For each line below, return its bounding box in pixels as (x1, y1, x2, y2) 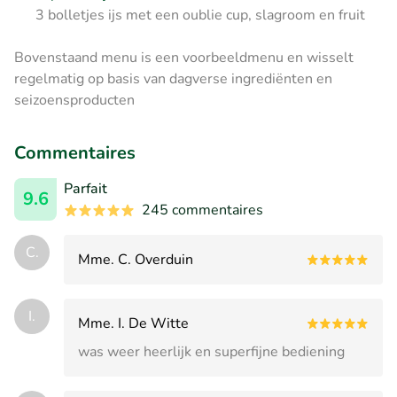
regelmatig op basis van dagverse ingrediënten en (14, 68, 332, 89)
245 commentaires (142, 199, 263, 220)
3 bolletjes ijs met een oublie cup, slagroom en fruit (35, 4, 365, 25)
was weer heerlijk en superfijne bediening (78, 341, 345, 362)
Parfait (64, 178, 107, 198)
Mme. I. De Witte (78, 313, 189, 333)
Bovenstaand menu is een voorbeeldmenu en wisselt (14, 47, 354, 67)
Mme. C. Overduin (78, 249, 193, 269)
